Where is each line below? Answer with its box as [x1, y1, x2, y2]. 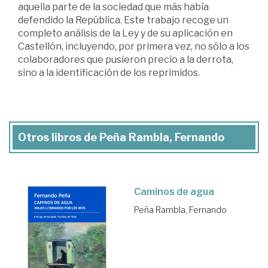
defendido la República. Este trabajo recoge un [18, 14, 229, 26]
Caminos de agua [134, 186, 214, 197]
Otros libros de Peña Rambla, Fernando [18, 131, 224, 144]
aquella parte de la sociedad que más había [18, 1, 209, 13]
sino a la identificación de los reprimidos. [18, 67, 200, 78]
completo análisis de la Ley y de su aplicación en [18, 28, 233, 39]
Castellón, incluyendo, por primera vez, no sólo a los [18, 41, 249, 52]
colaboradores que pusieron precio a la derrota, [18, 54, 233, 65]
